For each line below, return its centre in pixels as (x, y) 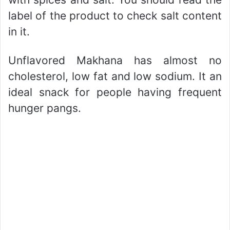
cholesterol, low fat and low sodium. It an (115, 76)
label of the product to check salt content (115, 16)
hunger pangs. (45, 108)
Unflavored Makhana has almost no (115, 60)
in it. (19, 32)
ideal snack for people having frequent (115, 92)
